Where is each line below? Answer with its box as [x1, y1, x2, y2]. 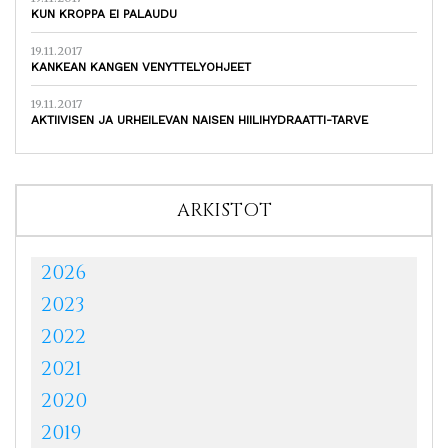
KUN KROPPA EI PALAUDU [31, 6, 177, 21]
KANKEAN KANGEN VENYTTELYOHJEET [31, 59, 251, 74]
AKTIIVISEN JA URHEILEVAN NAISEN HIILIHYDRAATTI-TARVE [31, 112, 368, 127]
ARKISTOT [176, 197, 272, 223]
